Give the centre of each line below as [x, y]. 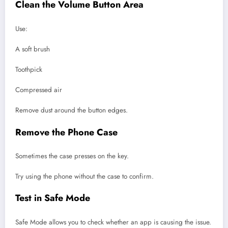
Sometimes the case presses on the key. [72, 156]
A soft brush [33, 49]
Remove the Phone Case [66, 132]
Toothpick [29, 69]
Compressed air [39, 90]
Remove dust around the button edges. [72, 110]
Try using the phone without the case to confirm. [84, 177]
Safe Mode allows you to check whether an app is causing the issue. [113, 222]
